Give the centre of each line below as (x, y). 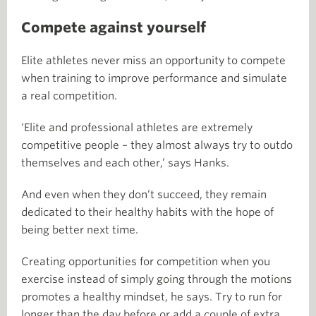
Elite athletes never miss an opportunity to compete (153, 60)
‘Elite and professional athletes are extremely (137, 127)
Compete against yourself (114, 27)
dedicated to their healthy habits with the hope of (147, 212)
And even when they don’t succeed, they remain (144, 194)
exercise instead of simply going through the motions (157, 279)
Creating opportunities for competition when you (146, 261)
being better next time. (80, 230)
